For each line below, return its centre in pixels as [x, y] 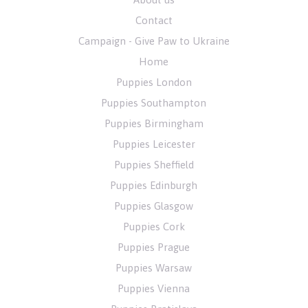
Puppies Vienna [154, 289]
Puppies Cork [154, 227]
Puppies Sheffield [154, 165]
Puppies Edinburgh [154, 186]
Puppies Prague [154, 247]
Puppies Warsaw [154, 268]
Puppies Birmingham [154, 124]
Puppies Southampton [154, 103]
